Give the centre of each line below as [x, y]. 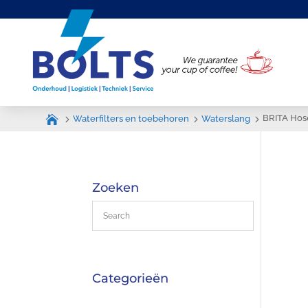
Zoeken [116, 187]
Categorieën [131, 278]
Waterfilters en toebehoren [131, 119]
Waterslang [226, 119]
